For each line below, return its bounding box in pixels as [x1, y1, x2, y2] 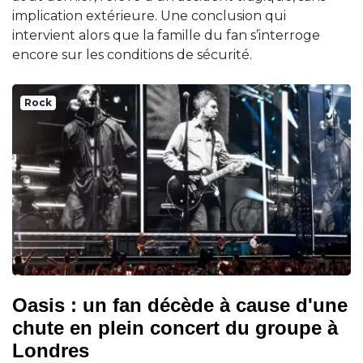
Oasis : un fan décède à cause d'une [12, 293, 348, 316]
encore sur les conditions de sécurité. [12, 47, 252, 63]
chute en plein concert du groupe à [12, 316, 338, 339]
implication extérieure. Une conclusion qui [12, 8, 286, 24]
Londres [12, 339, 89, 361]
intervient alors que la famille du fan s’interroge [12, 28, 320, 44]
